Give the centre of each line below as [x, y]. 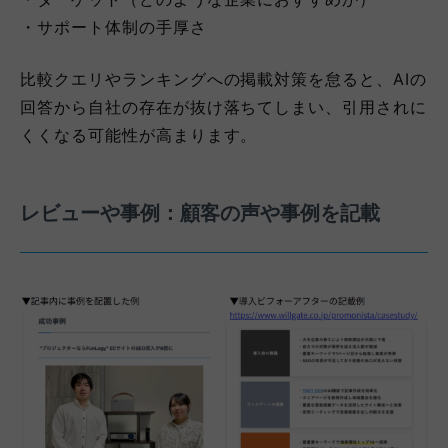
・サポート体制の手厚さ [113, 26]
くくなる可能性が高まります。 [139, 134]
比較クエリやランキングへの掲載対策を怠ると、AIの [223, 78]
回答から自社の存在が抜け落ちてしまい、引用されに [224, 106]
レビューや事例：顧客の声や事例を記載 [200, 212]
